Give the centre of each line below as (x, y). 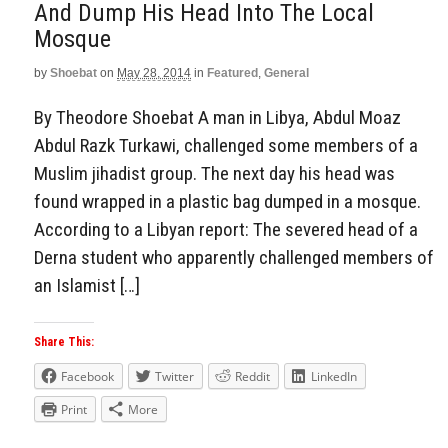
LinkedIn (334, 377)
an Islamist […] (87, 285)
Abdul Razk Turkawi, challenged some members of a (226, 145)
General (286, 72)
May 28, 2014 (154, 72)
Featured (232, 72)
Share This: (64, 342)
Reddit (252, 377)
